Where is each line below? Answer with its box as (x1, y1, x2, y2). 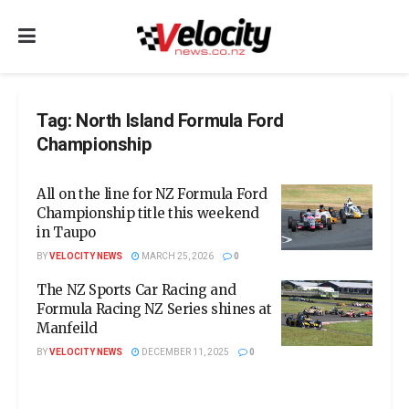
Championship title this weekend (37, 204, 259, 222)
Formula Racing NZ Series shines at (37, 300, 272, 318)
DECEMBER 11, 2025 (140, 346, 229, 359)
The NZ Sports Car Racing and (37, 281, 236, 299)
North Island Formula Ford (76, 108, 285, 134)
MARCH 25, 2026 (140, 250, 214, 263)
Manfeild (37, 320, 98, 337)
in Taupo (37, 224, 96, 241)
